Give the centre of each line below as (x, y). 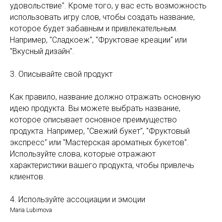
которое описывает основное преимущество (93, 120)
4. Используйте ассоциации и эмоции (78, 199)
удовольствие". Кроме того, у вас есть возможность (108, 6)
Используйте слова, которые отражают (83, 154)
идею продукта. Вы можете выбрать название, (95, 108)
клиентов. (28, 177)
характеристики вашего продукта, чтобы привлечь (102, 165)
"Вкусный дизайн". (42, 51)
